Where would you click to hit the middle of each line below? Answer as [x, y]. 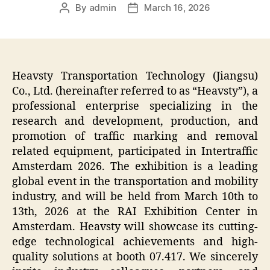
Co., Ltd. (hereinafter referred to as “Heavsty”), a [135, 91]
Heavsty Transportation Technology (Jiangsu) [135, 76]
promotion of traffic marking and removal [135, 136]
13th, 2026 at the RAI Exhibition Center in [135, 212]
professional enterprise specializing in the [135, 106]
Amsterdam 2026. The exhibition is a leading [135, 166]
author [78, 21]
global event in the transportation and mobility [135, 181]
